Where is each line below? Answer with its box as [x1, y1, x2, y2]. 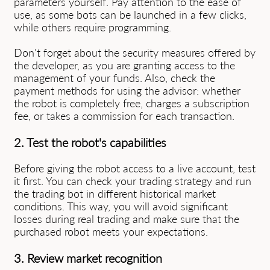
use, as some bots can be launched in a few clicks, [14, 8, 246, 21]
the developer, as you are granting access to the [14, 58, 235, 72]
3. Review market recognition [14, 251, 162, 265]
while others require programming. [14, 20, 171, 34]
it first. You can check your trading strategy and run [14, 174, 251, 187]
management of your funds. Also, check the [14, 71, 215, 84]
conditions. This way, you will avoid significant [14, 199, 228, 213]
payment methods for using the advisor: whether [14, 84, 240, 97]
